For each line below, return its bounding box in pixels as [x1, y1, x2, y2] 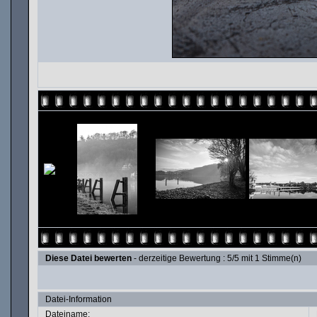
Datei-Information [45, 294, 112, 304]
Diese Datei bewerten [45, 253, 132, 263]
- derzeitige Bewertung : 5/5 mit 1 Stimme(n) [132, 253, 301, 263]
